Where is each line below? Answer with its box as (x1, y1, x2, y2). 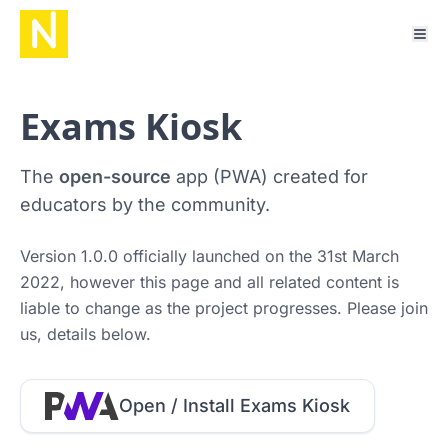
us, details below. (20, 324, 151, 344)
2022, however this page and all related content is (20, 272, 399, 292)
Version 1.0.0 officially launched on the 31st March (20, 246, 399, 266)
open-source (59, 166, 171, 187)
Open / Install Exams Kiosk (119, 395, 351, 416)
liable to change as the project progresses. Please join (20, 298, 428, 318)
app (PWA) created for (171, 166, 368, 187)
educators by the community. (20, 194, 270, 215)
